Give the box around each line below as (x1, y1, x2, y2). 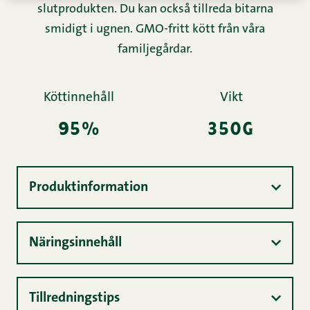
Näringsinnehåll (29, 236, 122, 250)
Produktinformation (29, 181, 148, 194)
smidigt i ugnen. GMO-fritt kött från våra (45, 24, 265, 36)
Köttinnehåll (44, 91, 114, 104)
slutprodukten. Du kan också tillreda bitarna (37, 3, 273, 16)
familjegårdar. (118, 44, 192, 56)
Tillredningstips (29, 291, 120, 305)
